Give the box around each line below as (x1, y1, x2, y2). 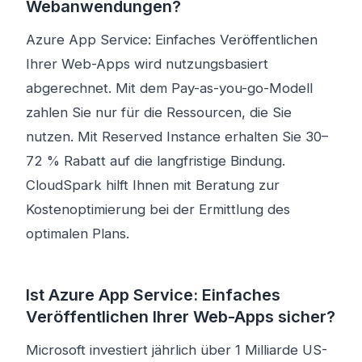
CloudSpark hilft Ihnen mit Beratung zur (26, 177, 280, 193)
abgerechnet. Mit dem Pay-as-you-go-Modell (26, 80, 313, 96)
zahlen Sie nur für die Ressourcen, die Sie (26, 104, 292, 120)
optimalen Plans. (26, 225, 129, 242)
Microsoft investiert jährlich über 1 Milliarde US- (26, 342, 327, 358)
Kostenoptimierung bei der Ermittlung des (26, 201, 290, 217)
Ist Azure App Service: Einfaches (26, 285, 280, 305)
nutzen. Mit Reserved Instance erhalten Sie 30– (26, 128, 328, 145)
